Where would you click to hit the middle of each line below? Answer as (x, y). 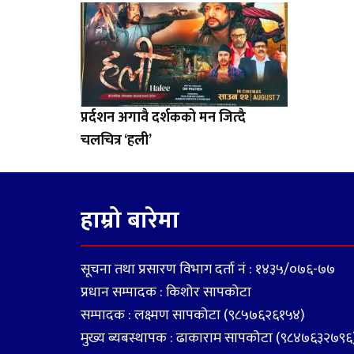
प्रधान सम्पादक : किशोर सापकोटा (166, 292)
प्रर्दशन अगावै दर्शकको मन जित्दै (163, 117)
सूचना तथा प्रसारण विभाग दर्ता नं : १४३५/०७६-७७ (208, 269)
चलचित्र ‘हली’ (116, 140)
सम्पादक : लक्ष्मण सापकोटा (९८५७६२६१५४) (193, 315)
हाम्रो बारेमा (130, 220)
